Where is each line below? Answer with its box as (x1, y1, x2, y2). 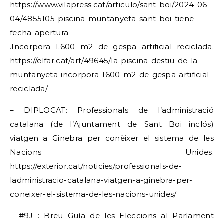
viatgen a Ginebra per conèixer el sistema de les (10, 133, 214, 143)
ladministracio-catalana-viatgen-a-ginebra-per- (10, 175, 193, 185)
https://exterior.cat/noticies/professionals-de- (10, 161, 182, 171)
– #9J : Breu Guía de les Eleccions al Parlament (10, 211, 214, 220)
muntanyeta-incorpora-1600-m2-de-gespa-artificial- (10, 70, 212, 79)
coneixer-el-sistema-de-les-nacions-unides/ (10, 189, 177, 199)
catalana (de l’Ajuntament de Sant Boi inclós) (10, 119, 214, 129)
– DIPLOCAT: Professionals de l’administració (10, 105, 214, 115)
